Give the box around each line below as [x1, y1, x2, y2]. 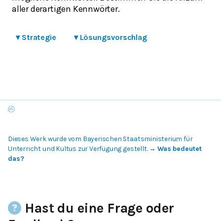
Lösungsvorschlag [79, 33, 147, 42]
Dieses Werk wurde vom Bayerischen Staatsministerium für [8, 135, 193, 144]
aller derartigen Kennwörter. [12, 3, 120, 15]
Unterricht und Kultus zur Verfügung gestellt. [8, 145, 148, 153]
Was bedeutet [157, 145, 202, 153]
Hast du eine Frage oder [21, 200, 175, 217]
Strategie [21, 33, 56, 42]
